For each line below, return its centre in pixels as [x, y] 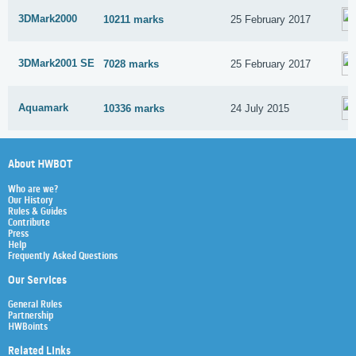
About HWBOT [40, 165]
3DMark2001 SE [56, 64]
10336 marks [134, 108]
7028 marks [132, 64]
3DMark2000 [48, 19]
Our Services [37, 281]
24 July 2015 [260, 108]
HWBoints [28, 328]
